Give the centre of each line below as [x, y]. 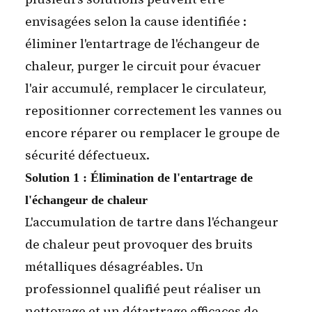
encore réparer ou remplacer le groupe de [153, 133]
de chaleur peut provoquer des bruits [139, 244]
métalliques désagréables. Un [114, 267]
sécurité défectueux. [87, 155]
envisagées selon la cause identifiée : [136, 22]
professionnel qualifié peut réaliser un [143, 289]
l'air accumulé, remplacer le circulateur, [146, 88]
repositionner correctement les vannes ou [154, 111]
